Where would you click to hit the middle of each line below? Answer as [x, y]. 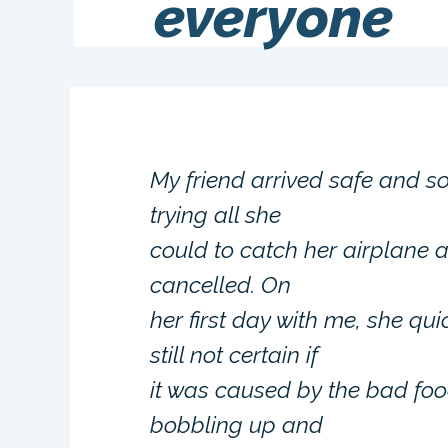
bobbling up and [237, 424]
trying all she [216, 214]
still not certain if [234, 354]
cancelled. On [221, 284]
